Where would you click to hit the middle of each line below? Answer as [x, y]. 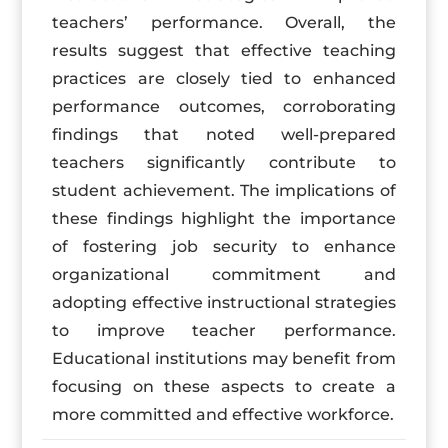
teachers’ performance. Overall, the [224, 22]
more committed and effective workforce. [223, 414]
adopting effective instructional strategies [224, 302]
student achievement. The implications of [224, 190]
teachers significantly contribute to [224, 162]
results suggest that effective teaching [224, 50]
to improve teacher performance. [224, 330]
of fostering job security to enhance [224, 246]
